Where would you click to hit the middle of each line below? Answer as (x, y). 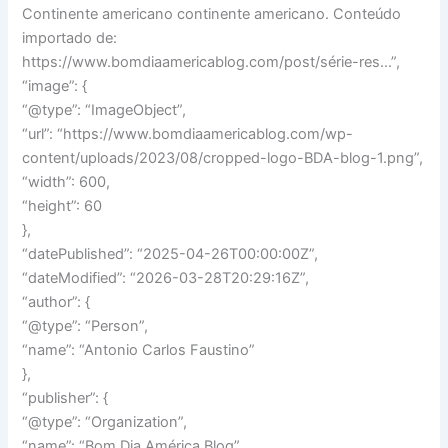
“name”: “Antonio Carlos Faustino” (139, 349)
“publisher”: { (65, 397)
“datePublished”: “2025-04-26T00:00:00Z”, (170, 253)
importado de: (70, 37)
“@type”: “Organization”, (105, 421)
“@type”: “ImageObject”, (104, 109)
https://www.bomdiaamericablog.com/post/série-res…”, (211, 61)
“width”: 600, (66, 181)
